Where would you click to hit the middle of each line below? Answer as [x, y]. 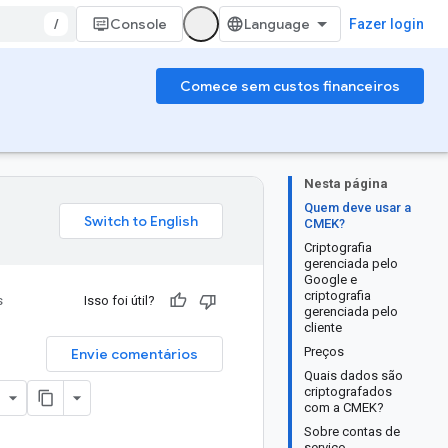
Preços [324, 351]
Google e [330, 279]
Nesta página [346, 183]
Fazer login [386, 24]
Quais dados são [353, 375]
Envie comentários [134, 354]
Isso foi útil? [119, 300]
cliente [323, 327]
